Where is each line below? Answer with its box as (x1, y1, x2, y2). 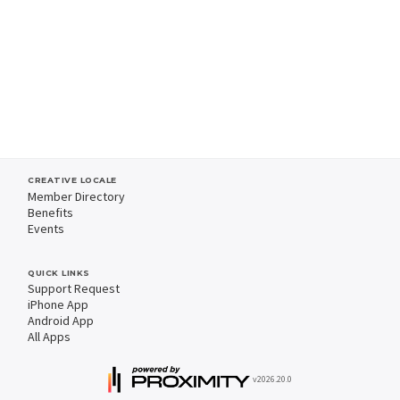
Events (28, 220, 64, 237)
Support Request (28, 280, 120, 296)
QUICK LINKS (28, 267, 90, 278)
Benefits (28, 204, 73, 221)
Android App (28, 312, 94, 329)
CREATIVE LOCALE (28, 175, 117, 186)
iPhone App (28, 296, 88, 312)
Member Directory (28, 187, 125, 204)
